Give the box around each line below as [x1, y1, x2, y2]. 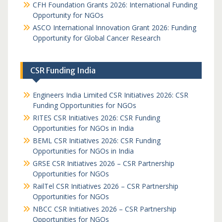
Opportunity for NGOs [32, 10, 104, 20]
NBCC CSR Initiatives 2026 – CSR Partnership [32, 204, 176, 214]
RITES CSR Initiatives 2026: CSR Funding [32, 113, 160, 122]
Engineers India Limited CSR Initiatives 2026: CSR [32, 90, 188, 100]
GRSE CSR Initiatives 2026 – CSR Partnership [32, 159, 174, 168]
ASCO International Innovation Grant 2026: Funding [32, 23, 196, 32]
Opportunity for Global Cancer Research [32, 33, 161, 43]
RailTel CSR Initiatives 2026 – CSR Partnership [32, 181, 178, 191]
